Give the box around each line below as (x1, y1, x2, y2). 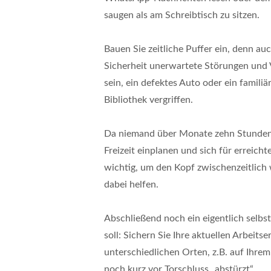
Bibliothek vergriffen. (104, 94, 193, 105)
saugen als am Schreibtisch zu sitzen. (104, 10, 260, 20)
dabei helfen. (104, 179, 158, 189)
